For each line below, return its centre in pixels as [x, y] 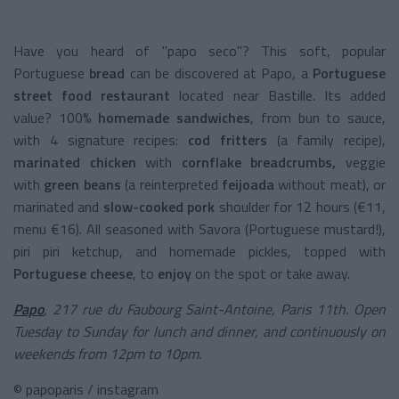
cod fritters [223, 139]
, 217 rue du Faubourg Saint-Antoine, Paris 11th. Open [215, 309]
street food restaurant [92, 95]
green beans [82, 184]
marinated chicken [75, 162]
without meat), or [330, 184]
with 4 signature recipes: [96, 139]
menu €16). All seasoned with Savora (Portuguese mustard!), [199, 228]
